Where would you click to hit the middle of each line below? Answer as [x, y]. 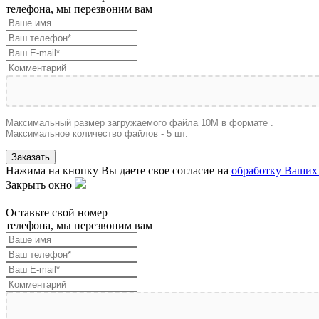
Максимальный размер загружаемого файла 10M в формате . [140, 123]
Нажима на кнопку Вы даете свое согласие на [119, 171]
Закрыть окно [39, 185]
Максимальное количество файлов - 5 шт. [97, 134]
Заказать [31, 157]
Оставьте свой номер [57, 213]
